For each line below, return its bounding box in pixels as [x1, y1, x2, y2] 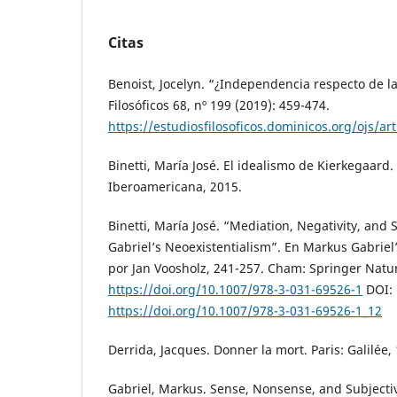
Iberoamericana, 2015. [108, 177, 242, 195]
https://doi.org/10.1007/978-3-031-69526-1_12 [108, 301, 382, 319]
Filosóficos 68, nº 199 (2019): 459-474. [108, 96, 330, 113]
